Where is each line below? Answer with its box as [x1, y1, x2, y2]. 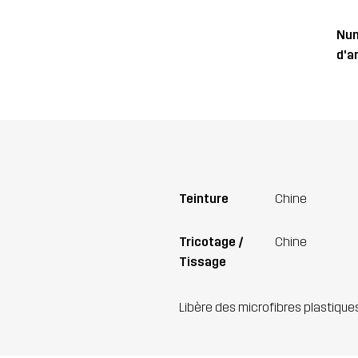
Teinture [179, 190, 229, 206]
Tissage [179, 253, 226, 269]
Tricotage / [179, 233, 244, 249]
